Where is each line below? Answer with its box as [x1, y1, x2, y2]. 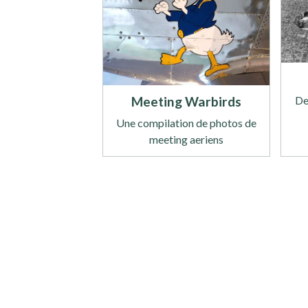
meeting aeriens [149, 133, 224, 146]
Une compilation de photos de [116, 116, 257, 130]
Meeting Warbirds [131, 93, 242, 110]
